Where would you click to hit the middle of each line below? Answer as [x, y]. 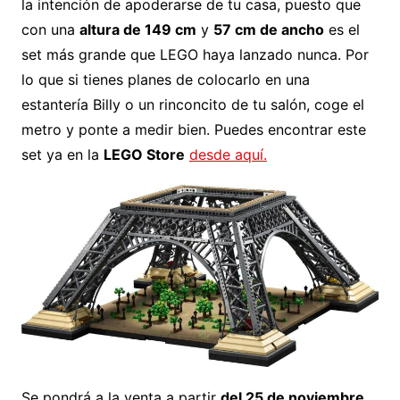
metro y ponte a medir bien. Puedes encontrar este [193, 130]
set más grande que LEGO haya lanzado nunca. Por [195, 55]
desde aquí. [228, 155]
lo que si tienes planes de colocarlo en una [165, 80]
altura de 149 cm [137, 30]
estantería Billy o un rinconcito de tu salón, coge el [192, 105]
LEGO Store [144, 155]
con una [50, 30]
